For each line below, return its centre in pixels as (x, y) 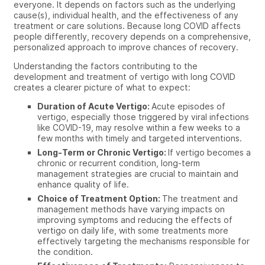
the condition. (66, 252)
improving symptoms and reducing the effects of (135, 220)
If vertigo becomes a (209, 153)
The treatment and (200, 199)
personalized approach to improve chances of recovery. (126, 47)
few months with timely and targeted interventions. (141, 138)
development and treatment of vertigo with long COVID (125, 77)
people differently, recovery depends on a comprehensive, (132, 37)
